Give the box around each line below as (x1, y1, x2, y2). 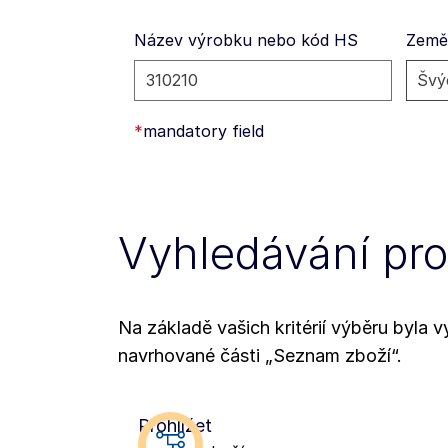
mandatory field (143, 120, 264, 141)
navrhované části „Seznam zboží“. (118, 344, 402, 366)
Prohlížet (138, 414, 212, 436)
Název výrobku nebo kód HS (134, 30, 358, 51)
